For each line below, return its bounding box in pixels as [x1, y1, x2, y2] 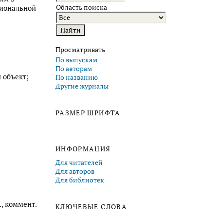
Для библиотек [55, 176, 104, 185]
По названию [55, 73, 98, 82]
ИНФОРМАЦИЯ [55, 145, 111, 153]
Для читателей [55, 158, 103, 167]
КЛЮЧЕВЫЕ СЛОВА [55, 202, 127, 212]
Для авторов [55, 167, 94, 176]
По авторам [55, 64, 92, 73]
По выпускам [55, 55, 97, 65]
